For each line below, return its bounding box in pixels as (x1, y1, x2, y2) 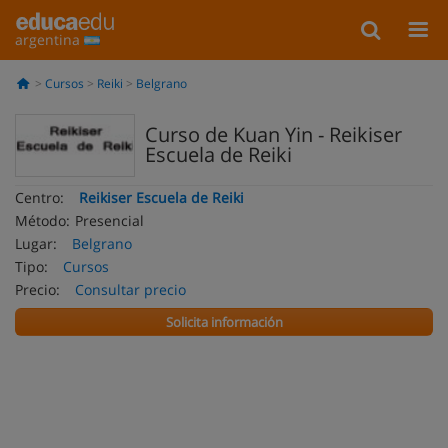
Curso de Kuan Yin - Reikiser (145, 121, 402, 148)
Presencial (75, 211, 144, 230)
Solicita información (165, 313, 283, 331)
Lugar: (15, 234, 57, 253)
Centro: (15, 188, 64, 207)
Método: (15, 211, 70, 230)
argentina (15, 30, 84, 49)
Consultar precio (75, 280, 186, 299)
